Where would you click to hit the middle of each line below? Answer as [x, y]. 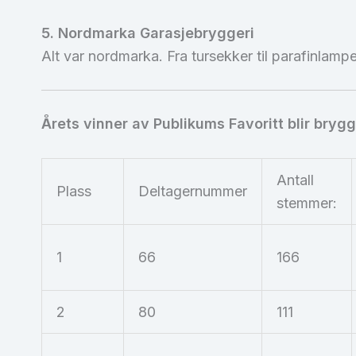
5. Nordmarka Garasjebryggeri [148, 33]
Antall [295, 180]
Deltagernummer [193, 192]
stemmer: [307, 203]
